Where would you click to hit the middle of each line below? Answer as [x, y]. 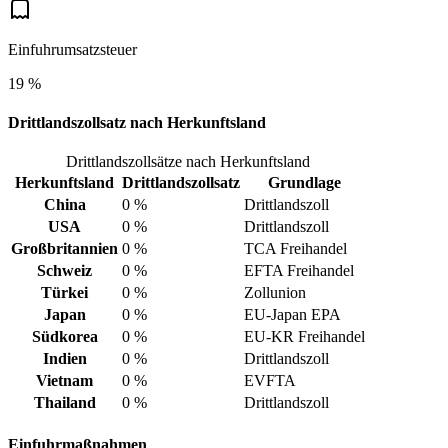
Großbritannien [64, 249]
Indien [64, 359]
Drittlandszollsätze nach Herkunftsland [188, 162]
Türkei [64, 293]
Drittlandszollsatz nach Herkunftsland [137, 122]
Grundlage [304, 183]
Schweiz [64, 271]
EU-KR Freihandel [304, 337]
